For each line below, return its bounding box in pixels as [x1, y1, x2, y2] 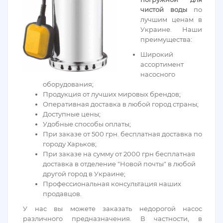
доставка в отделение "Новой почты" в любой [43, 160, 196, 168]
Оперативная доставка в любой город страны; [43, 100, 199, 108]
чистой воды [140, 5, 187, 13]
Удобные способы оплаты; [43, 120, 131, 128]
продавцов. [43, 190, 82, 198]
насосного [140, 70, 175, 78]
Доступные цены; [43, 110, 101, 118]
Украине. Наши [140, 25, 202, 33]
